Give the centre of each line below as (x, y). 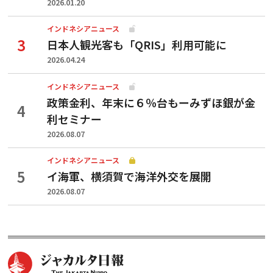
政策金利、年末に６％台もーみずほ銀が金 (151, 102)
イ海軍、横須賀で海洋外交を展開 (129, 176)
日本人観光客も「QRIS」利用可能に (137, 45)
